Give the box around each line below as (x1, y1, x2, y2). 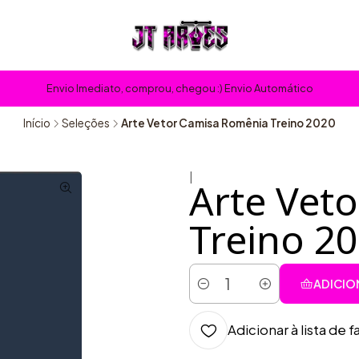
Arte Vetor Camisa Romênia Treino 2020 (121, 116, 336, 130)
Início (23, 116, 50, 130)
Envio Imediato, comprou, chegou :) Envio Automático (46, 82, 313, 95)
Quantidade (189, 285, 256, 301)
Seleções (62, 116, 110, 130)
